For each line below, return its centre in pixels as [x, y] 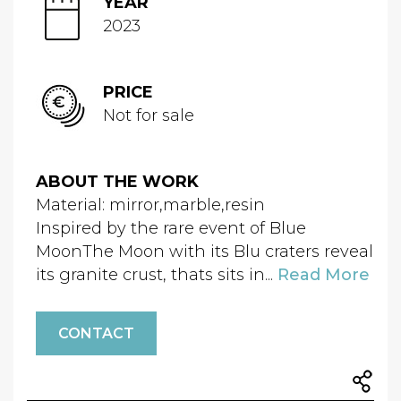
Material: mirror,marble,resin [150, 205]
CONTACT [96, 333]
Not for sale [149, 115]
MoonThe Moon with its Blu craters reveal [205, 252]
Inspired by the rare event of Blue [171, 228]
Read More [324, 275]
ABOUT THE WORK [117, 182]
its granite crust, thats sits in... [157, 275]
